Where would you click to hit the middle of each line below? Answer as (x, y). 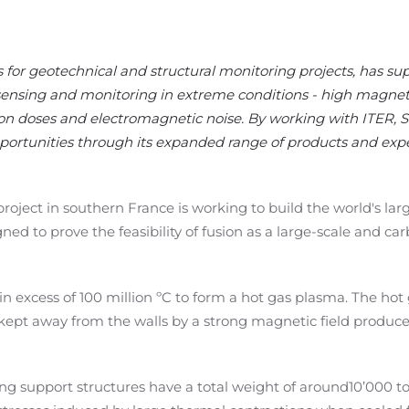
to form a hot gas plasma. (262, 297)
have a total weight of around (249, 387)
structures (113, 387)
